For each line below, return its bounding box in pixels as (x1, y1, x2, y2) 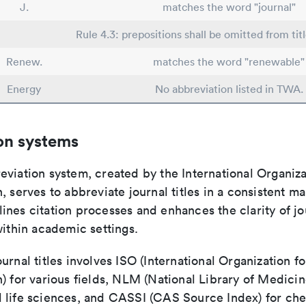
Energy (7, 82, 41, 96)
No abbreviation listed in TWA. (154, 82, 303, 96)
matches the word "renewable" (153, 55, 305, 68)
